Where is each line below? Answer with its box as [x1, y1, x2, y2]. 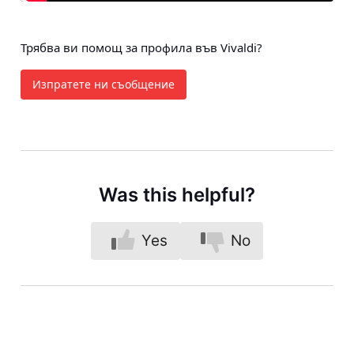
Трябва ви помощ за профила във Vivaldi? [21, 39, 262, 55]
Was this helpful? [99, 183, 255, 206]
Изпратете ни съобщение [32, 76, 175, 92]
